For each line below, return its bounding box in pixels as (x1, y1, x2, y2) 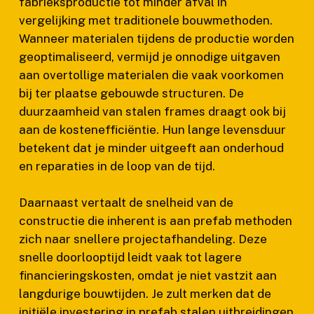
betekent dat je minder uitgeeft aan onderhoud (18, 141, 284, 155)
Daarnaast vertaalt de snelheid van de (18, 195, 233, 210)
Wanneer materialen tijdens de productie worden (18, 32, 294, 46)
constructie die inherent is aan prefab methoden (18, 213, 292, 228)
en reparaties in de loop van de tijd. (18, 159, 215, 173)
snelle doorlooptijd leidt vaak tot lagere (18, 250, 242, 264)
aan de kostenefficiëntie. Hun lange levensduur (18, 123, 286, 137)
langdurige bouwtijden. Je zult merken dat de (18, 286, 271, 301)
